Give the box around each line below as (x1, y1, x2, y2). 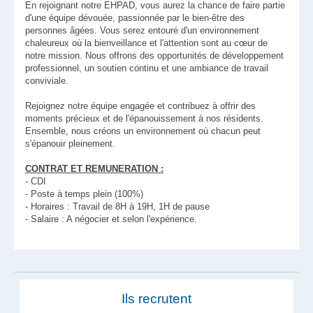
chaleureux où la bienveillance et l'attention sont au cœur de (25, 38, 268, 48)
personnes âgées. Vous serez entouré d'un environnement (25, 25, 259, 36)
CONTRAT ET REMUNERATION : (25, 163, 163, 174)
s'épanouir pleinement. (25, 138, 115, 149)
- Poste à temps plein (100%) (25, 189, 143, 199)
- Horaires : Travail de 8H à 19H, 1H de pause (25, 201, 210, 212)
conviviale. (25, 75, 68, 86)
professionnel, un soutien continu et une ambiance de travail (25, 63, 268, 73)
